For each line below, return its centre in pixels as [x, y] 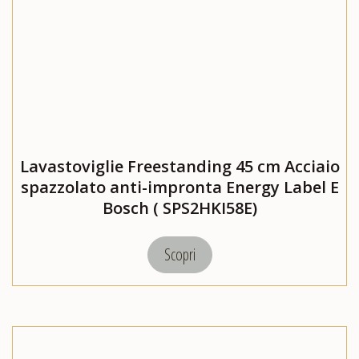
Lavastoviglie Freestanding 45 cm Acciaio [179, 167]
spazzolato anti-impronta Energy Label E [179, 188]
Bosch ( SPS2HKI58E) [179, 208]
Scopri [179, 255]
